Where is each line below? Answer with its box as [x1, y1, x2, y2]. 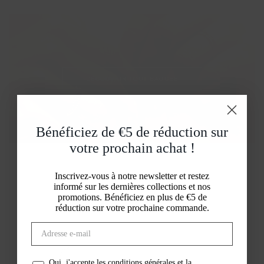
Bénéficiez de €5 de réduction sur [36, 124, 228, 140]
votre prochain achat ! [69, 140, 195, 156]
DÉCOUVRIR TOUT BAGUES [85, 75, 179, 82]
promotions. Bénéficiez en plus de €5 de [57, 192, 207, 202]
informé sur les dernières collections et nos [54, 181, 210, 192]
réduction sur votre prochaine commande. [55, 202, 209, 213]
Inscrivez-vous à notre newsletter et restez [55, 170, 209, 181]
